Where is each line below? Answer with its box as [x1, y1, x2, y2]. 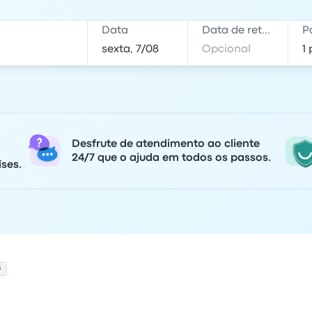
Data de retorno [262, 26, 271, 36]
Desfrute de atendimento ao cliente [72, 139, 260, 149]
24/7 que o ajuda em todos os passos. [72, 153, 271, 163]
